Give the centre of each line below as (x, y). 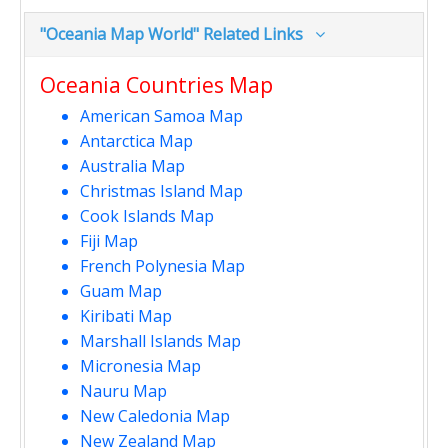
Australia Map (132, 165)
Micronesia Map (140, 365)
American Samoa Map (161, 115)
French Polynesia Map (162, 265)
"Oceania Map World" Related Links (177, 33)
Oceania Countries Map (156, 84)
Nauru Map (123, 390)
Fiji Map (109, 240)
